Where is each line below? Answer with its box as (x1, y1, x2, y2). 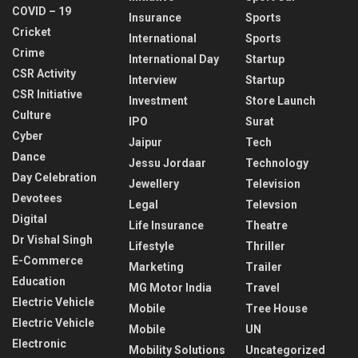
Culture (12, 108, 51, 121)
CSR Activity (12, 66, 76, 80)
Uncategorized (245, 343, 325, 356)
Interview (129, 73, 177, 86)
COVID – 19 (12, 4, 71, 18)
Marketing (129, 260, 184, 273)
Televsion (245, 197, 297, 211)
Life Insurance (129, 218, 204, 232)
